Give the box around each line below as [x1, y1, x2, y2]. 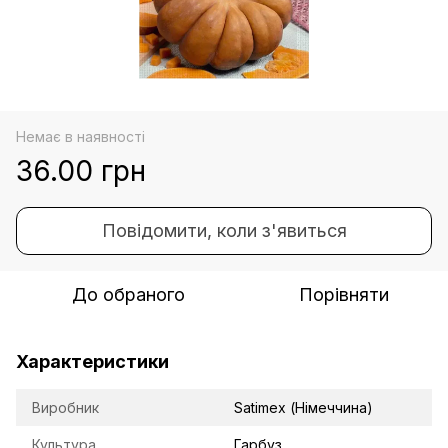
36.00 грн [16, 153, 146, 188]
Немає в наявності [16, 127, 145, 145]
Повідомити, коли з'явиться [101, 219, 347, 241]
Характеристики [16, 350, 169, 372]
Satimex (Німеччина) [234, 398, 373, 416]
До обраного [71, 283, 185, 305]
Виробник [32, 398, 99, 416]
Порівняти [299, 283, 389, 305]
